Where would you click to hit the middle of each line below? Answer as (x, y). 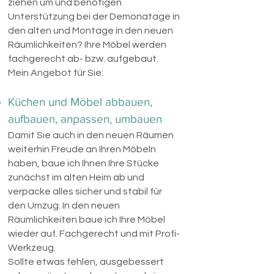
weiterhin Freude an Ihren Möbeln (82, 149)
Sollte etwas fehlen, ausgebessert (86, 262)
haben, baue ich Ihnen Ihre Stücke (83, 163)
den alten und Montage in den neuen (91, 31)
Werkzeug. (32, 248)
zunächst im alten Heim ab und (76, 177)
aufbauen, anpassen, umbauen (85, 119)
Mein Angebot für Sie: (56, 73)
